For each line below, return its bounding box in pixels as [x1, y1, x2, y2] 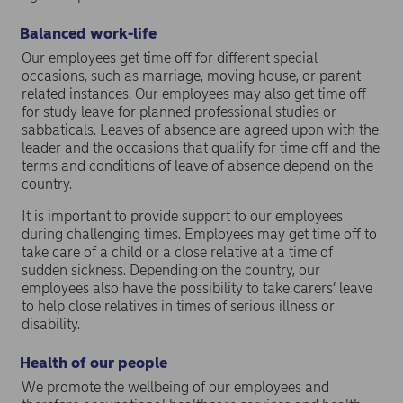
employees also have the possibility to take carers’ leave [22, 279, 372, 297]
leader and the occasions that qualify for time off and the [22, 139, 380, 157]
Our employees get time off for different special [22, 49, 318, 67]
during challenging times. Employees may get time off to [22, 225, 377, 243]
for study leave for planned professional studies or [22, 103, 336, 121]
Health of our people [20, 353, 168, 372]
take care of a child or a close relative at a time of [22, 243, 333, 261]
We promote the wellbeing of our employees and [22, 378, 329, 396]
